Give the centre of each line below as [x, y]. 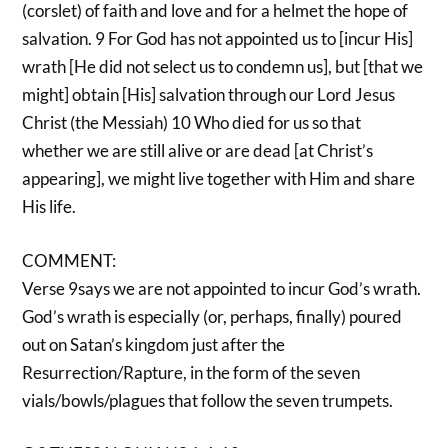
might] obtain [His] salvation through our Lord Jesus [209, 95]
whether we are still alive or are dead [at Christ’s [198, 151]
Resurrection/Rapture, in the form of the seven [191, 372]
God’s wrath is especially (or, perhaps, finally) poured [212, 316]
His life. [49, 207]
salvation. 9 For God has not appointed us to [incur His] [218, 39]
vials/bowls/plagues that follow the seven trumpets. [208, 400]
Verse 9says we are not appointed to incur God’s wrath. [222, 288]
